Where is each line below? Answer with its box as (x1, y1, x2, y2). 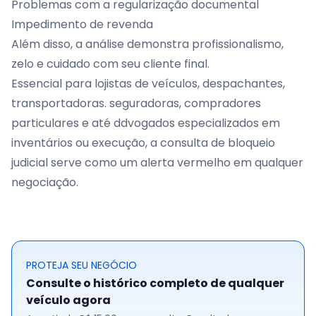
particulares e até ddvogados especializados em (11, 115, 280, 131)
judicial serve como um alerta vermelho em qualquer (11, 154, 303, 171)
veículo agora (26, 292, 111, 308)
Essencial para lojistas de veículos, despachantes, (11, 75, 285, 92)
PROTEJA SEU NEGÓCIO (26, 258, 137, 272)
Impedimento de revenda (11, 16, 153, 32)
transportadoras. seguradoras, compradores (11, 95, 261, 111)
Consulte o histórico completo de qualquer (26, 275, 284, 291)
